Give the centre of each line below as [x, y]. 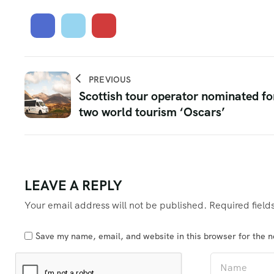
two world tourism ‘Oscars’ [152, 112]
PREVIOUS [110, 79]
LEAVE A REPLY [73, 185]
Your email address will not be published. [116, 205]
